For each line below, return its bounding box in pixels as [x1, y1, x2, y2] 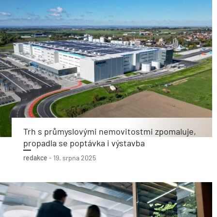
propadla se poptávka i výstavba [23, 138, 145, 148]
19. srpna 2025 [53, 154, 96, 162]
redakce [23, 154, 47, 162]
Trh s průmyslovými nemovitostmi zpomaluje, [23, 126, 196, 137]
